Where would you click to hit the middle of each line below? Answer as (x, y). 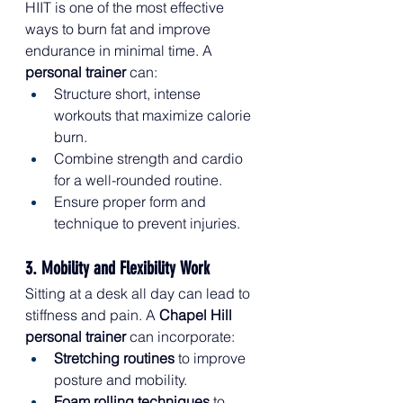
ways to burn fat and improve (120, 28)
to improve (212, 358)
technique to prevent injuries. (147, 223)
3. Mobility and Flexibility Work (117, 268)
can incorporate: (180, 336)
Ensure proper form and (132, 201)
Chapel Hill (197, 314)
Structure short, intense (129, 93)
